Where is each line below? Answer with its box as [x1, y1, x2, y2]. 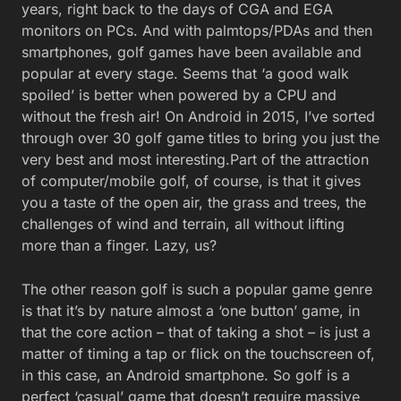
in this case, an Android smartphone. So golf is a [21, 366, 350, 384]
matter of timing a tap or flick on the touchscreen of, [21, 345, 375, 363]
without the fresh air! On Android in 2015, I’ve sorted [21, 107, 375, 125]
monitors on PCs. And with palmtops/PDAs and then [21, 21, 372, 39]
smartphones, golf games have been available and [21, 43, 362, 61]
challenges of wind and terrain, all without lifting [21, 215, 345, 233]
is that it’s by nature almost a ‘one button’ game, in [21, 302, 360, 320]
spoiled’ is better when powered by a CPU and [21, 86, 337, 104]
